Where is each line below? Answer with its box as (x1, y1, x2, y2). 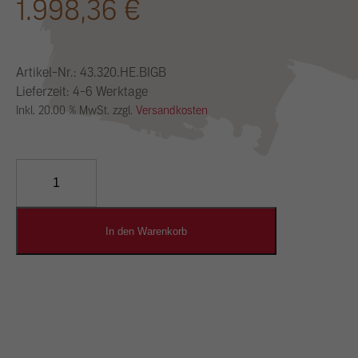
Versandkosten (136, 104, 208, 117)
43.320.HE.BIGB (80, 65, 166, 80)
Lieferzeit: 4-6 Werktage (16, 84, 148, 99)
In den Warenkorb (105, 225, 188, 237)
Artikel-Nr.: (16, 65, 80, 80)
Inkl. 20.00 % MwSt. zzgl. (16, 104, 136, 117)
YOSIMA (15, 160, 62, 175)
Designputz (15, 198, 77, 213)
